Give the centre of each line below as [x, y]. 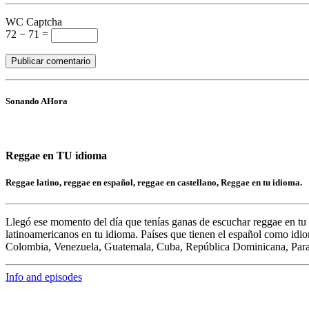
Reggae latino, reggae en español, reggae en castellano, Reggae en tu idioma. [154, 182]
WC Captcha [34, 21]
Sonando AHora [37, 101]
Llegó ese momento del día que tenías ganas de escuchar [129, 221]
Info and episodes [44, 277]
